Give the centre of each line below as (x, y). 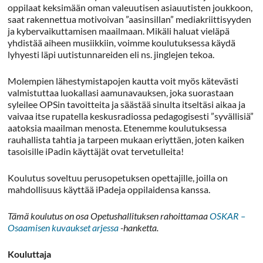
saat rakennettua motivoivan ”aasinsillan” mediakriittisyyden (130, 19)
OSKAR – (228, 216)
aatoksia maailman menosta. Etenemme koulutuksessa (117, 128)
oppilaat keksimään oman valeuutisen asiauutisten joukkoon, (130, 7)
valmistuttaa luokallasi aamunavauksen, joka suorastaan (121, 92)
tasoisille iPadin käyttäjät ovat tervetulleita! (96, 151)
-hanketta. (139, 227)
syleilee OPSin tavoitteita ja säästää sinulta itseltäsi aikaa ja (127, 104)
